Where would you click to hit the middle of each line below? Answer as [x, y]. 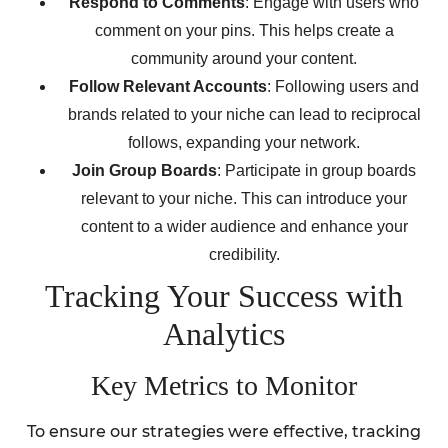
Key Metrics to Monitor [224, 385]
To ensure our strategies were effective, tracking [224, 431]
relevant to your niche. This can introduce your [244, 198]
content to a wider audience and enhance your [244, 226]
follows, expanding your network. [244, 142]
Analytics [224, 333]
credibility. [244, 254]
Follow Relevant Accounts [168, 86]
